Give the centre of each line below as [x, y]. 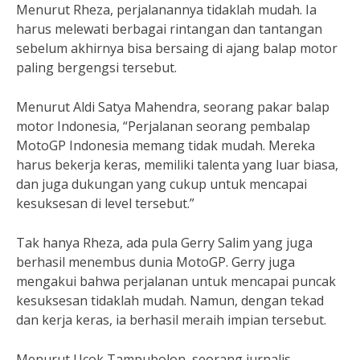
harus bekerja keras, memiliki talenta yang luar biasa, [177, 165]
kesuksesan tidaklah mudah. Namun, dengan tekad [170, 301]
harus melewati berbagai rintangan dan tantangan [169, 29]
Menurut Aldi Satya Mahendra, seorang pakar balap [173, 107]
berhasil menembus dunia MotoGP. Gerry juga [155, 262]
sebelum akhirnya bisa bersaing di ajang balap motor [177, 48]
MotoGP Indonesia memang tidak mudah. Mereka [166, 145]
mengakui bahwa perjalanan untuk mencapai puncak [176, 281]
